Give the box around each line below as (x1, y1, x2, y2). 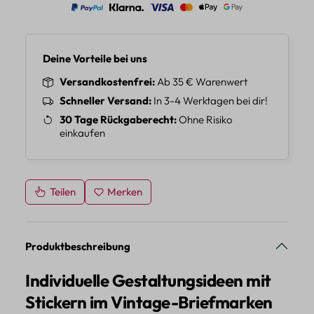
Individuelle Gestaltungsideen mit (25, 270, 271, 292)
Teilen (48, 185, 76, 199)
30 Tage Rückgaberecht (60, 113, 174, 127)
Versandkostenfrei (60, 75, 152, 89)
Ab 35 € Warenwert (155, 75, 247, 89)
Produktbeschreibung (25, 239, 130, 253)
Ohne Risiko (177, 113, 233, 127)
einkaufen (60, 126, 105, 140)
